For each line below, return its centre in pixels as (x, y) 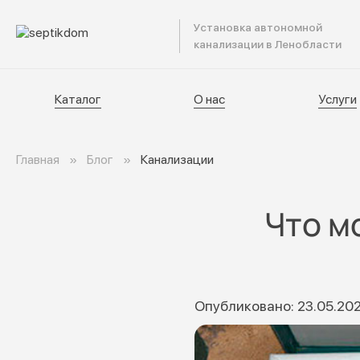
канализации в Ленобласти (268, 44)
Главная (38, 160)
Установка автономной (258, 27)
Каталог (78, 99)
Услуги (337, 99)
